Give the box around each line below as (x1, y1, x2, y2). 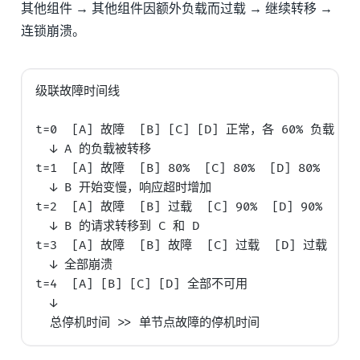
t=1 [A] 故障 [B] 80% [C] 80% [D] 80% (35, 160, 321, 176)
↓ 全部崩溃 (35, 256, 113, 272)
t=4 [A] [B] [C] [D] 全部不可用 (35, 276, 248, 292)
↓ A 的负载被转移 (35, 141, 152, 157)
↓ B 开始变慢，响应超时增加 (35, 179, 212, 195)
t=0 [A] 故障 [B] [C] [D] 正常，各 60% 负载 (35, 121, 335, 137)
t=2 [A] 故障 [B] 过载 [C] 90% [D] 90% (35, 198, 323, 215)
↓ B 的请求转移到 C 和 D (35, 218, 200, 234)
